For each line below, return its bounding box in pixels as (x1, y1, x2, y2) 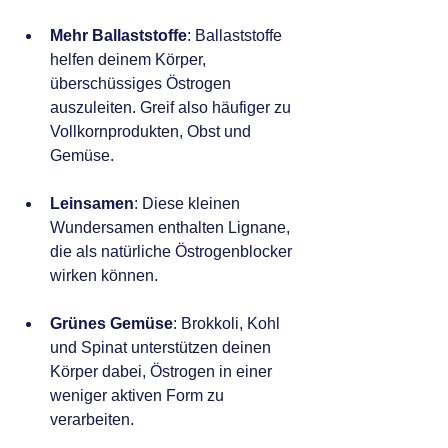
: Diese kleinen (134, 195, 244, 213)
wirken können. (50, 267, 158, 285)
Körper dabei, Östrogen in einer (50, 363, 276, 381)
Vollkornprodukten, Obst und (50, 123, 255, 141)
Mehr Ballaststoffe (50, 27, 187, 45)
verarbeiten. (50, 411, 134, 429)
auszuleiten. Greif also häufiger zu (50, 99, 295, 117)
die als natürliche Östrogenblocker (50, 243, 296, 261)
